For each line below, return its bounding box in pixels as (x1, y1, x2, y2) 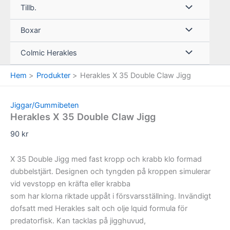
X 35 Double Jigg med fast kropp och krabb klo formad (10, 155, 202, 164)
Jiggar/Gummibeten (10, 101, 79, 110)
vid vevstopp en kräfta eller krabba (10, 179, 130, 189)
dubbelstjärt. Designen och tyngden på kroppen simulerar (10, 167, 210, 177)
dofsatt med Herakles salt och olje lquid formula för (10, 204, 187, 214)
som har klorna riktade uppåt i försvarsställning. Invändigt (10, 191, 211, 201)
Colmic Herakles (21, 48, 77, 57)
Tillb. (21, 3, 36, 12)
